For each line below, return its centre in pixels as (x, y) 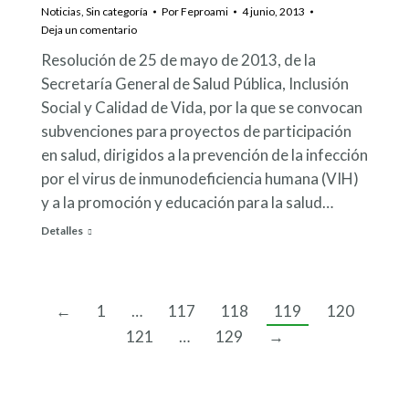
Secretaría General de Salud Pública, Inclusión (195, 84)
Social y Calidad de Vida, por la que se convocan (202, 108)
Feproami (204, 12)
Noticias (61, 12)
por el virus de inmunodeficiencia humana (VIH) (200, 179)
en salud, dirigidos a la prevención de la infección (204, 155)
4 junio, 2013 (273, 12)
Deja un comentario (89, 30)
